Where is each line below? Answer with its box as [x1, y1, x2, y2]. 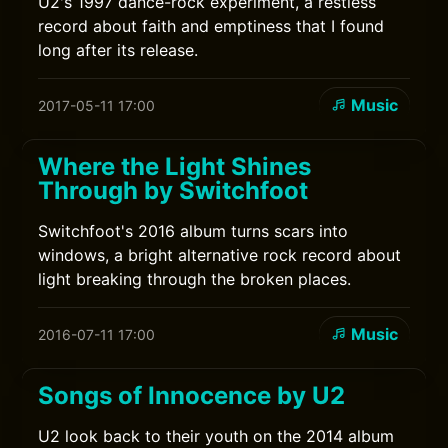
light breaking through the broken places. [38, 269, 352, 289]
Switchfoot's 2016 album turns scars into [38, 221, 349, 241]
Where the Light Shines [38, 152, 312, 181]
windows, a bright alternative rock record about [38, 245, 402, 265]
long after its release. [38, 40, 199, 60]
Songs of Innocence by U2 [38, 381, 346, 410]
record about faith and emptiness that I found [38, 16, 385, 36]
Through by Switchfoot [38, 176, 309, 205]
